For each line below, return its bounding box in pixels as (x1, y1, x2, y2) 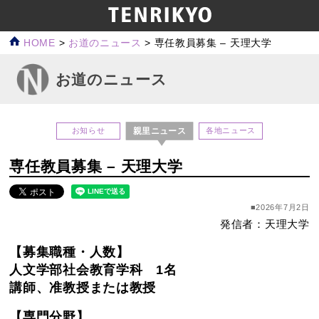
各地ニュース (205, 126, 256, 135)
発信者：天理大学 (220, 217, 310, 230)
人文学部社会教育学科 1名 (9, 262, 177, 277)
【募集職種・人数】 (9, 244, 130, 259)
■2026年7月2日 (250, 202, 310, 211)
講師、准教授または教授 (9, 280, 156, 295)
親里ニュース (133, 125, 186, 135)
